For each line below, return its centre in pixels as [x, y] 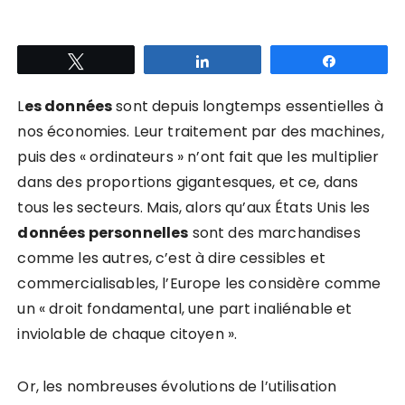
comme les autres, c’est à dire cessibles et [171, 258]
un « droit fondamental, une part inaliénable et [185, 308]
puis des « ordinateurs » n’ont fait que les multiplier [198, 156]
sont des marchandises [274, 232]
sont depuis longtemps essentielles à [248, 106]
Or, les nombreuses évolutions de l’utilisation [177, 386]
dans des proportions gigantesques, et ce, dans [188, 182]
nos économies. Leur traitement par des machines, [201, 131]
